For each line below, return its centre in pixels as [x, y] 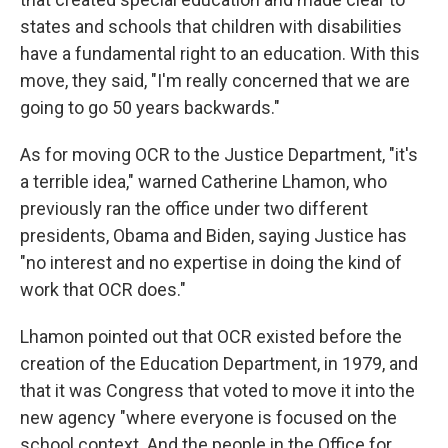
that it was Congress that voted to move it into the [217, 390]
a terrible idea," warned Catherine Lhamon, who [203, 181]
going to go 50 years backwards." [150, 107]
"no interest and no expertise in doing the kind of [211, 262]
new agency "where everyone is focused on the [208, 417]
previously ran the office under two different [194, 208]
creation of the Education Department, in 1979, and [219, 363]
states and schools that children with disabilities [211, 26]
